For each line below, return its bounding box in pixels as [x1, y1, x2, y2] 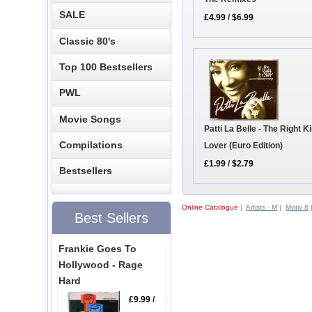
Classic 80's [59, 35, 116, 47]
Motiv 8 [286, 203, 309, 211]
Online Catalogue [182, 203, 239, 211]
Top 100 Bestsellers [59, 61, 153, 72]
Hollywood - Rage [58, 258, 143, 270]
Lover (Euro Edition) [204, 141, 283, 151]
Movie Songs [59, 113, 122, 125]
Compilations [59, 139, 123, 151]
